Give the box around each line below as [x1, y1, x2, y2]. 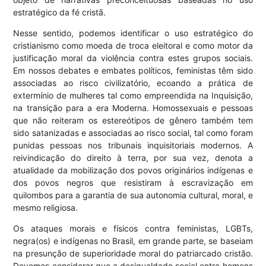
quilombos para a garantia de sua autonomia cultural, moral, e [13, 190, 253, 201]
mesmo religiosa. [13, 202, 78, 213]
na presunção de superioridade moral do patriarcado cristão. [13, 248, 253, 259]
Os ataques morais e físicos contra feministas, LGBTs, [13, 223, 253, 234]
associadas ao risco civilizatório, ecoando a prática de [13, 78, 253, 88]
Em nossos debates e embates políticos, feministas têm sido [13, 65, 253, 76]
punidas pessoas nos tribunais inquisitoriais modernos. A [13, 140, 253, 151]
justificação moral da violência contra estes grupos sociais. [13, 53, 253, 64]
